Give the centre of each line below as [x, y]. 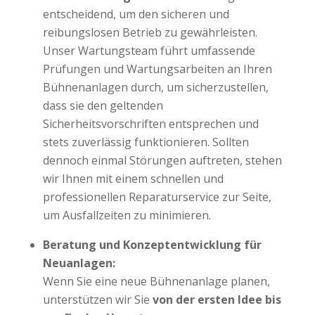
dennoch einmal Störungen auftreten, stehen [162, 161]
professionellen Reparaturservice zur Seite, [157, 197]
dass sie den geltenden [103, 106]
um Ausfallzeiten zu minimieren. [127, 216]
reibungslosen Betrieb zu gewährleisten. [150, 33]
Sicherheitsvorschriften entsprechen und [150, 124]
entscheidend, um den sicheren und [136, 14]
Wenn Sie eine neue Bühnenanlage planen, [156, 282]
